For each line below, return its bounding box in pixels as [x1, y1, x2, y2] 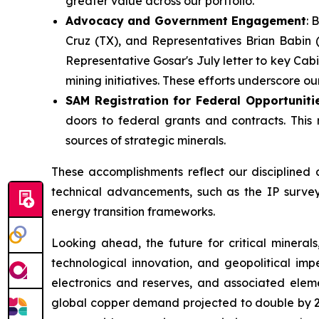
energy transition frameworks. [51, 204, 215, 219]
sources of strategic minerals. [66, 133, 226, 148]
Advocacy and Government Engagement [66, 14, 306, 28]
